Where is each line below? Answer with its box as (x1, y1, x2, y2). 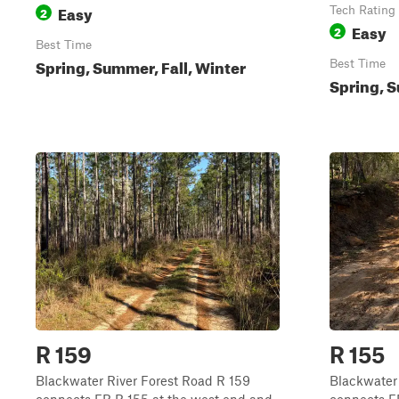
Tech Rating (330, 3, 395, 17)
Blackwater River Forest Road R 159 (36, 372, 250, 388)
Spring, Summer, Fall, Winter (36, 53, 246, 77)
